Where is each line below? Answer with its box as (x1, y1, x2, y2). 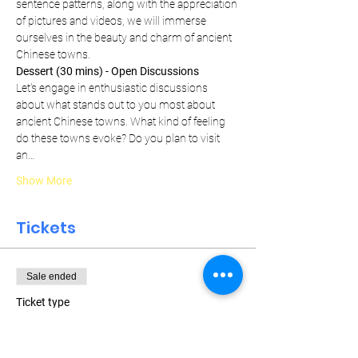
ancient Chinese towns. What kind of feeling (16, 115, 228, 128)
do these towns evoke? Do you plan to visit (16, 132, 222, 145)
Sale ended (26, 271, 77, 282)
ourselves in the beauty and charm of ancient (16, 31, 234, 44)
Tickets (16, 217, 76, 239)
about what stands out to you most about (16, 98, 217, 111)
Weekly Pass (16, 313, 110, 336)
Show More (16, 174, 72, 187)
